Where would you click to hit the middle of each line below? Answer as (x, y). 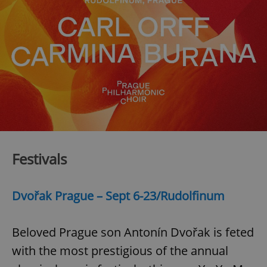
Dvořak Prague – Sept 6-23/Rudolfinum (118, 195)
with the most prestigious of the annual (120, 250)
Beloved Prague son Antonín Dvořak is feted (133, 232)
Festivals (41, 159)
